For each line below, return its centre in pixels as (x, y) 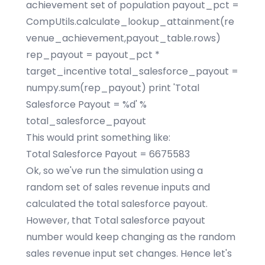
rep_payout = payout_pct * (93, 55)
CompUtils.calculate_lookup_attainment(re (130, 22)
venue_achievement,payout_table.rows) (123, 38)
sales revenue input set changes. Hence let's (129, 253)
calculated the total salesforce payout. (117, 204)
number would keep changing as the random (131, 237)
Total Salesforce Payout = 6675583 (108, 154)
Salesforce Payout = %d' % (86, 104)
